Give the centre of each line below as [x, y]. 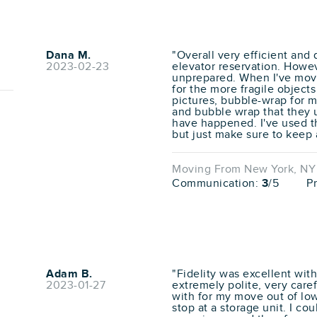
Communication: [217, 184]
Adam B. [69, 275]
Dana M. [69, 56]
